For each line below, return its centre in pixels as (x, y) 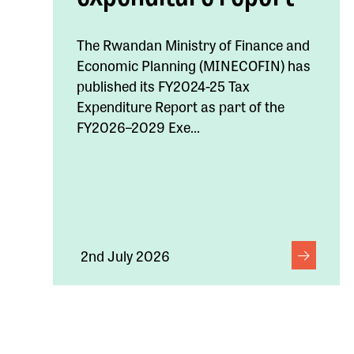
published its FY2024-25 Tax (164, 85)
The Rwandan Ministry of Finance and (194, 44)
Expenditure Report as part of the (181, 105)
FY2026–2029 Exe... (139, 126)
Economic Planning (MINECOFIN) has (194, 64)
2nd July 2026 (126, 255)
